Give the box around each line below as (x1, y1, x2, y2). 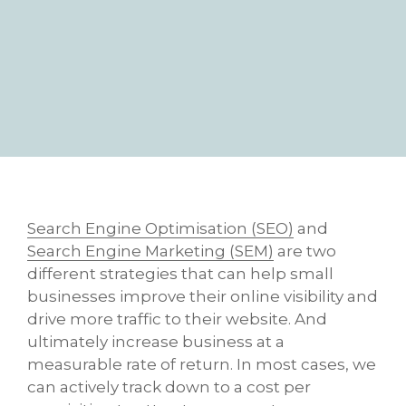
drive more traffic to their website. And (27, 309, 327, 328)
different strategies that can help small (27, 264, 333, 283)
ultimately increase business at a (27, 332, 285, 351)
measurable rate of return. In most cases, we (27, 354, 376, 373)
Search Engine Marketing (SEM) (27, 241, 274, 260)
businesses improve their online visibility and (27, 286, 378, 305)
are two (274, 241, 336, 260)
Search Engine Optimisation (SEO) (27, 218, 294, 237)
